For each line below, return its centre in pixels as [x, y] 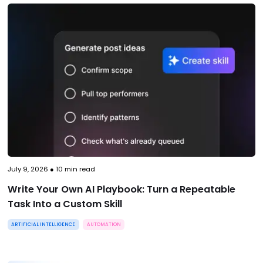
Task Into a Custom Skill [65, 204]
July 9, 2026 [28, 169]
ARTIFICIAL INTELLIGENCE [43, 225]
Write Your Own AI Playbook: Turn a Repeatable [121, 189]
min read [79, 169]
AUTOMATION [104, 225]
